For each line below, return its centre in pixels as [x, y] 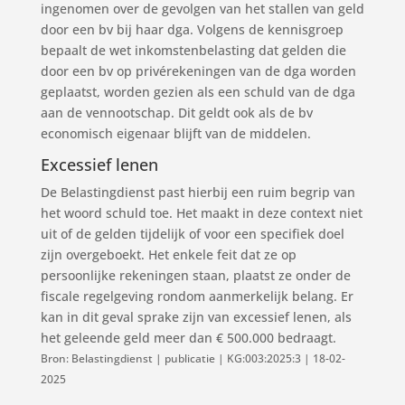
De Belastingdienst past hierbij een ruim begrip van [198, 192]
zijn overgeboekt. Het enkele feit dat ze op [168, 254]
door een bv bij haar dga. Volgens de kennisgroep [192, 29]
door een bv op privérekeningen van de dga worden [198, 71]
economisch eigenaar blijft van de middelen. [177, 133]
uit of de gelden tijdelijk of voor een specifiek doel [192, 234]
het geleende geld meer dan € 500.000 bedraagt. [190, 338]
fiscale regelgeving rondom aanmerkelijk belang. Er [197, 296]
